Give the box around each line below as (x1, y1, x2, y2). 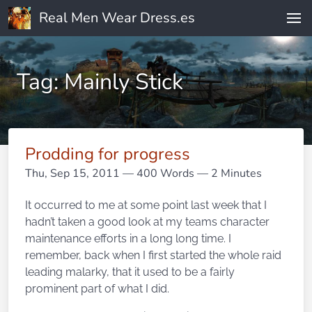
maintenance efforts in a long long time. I (25, 232, 231, 245)
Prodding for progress (25, 143, 190, 165)
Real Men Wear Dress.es (39, 8, 195, 27)
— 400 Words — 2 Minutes (120, 166, 262, 181)
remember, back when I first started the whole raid (25, 249, 281, 262)
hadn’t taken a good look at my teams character (25, 215, 270, 228)
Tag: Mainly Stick (17, 67, 183, 97)
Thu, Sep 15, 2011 (25, 166, 120, 181)
